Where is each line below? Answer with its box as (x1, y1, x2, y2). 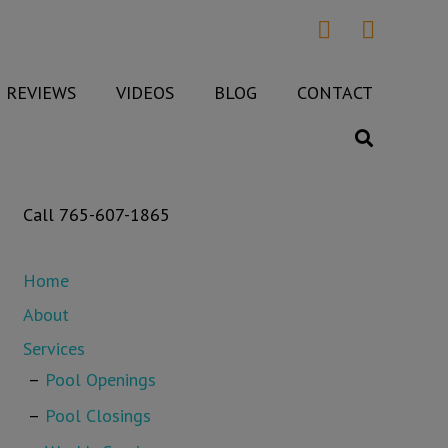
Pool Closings (44, 404, 151, 427)
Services (22, 337, 85, 360)
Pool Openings (44, 368, 156, 391)
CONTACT (297, 81, 374, 104)
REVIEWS (6, 81, 77, 104)
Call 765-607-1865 (22, 203, 170, 226)
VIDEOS (116, 81, 175, 104)
